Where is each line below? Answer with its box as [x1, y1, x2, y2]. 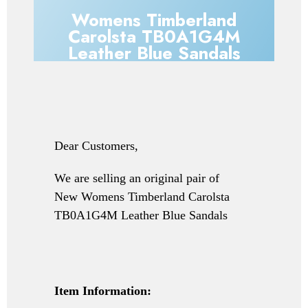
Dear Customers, [54, 138, 138, 153]
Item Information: [54, 283, 151, 298]
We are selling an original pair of [54, 170, 219, 185]
